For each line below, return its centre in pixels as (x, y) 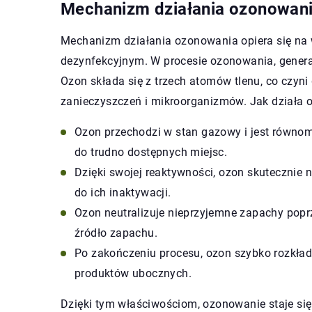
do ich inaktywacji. (123, 193)
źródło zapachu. (116, 233)
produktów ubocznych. (133, 274)
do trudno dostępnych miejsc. (151, 153)
